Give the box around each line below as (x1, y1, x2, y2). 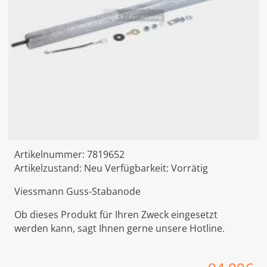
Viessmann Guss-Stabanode (14, 185, 141, 198)
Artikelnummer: (14, 148, 87, 162)
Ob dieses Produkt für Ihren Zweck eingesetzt (14, 208, 218, 222)
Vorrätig (170, 162, 208, 175)
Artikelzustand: (14, 162, 84, 175)
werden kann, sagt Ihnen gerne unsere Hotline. (14, 222, 225, 235)
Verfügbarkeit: (104, 162, 171, 175)
